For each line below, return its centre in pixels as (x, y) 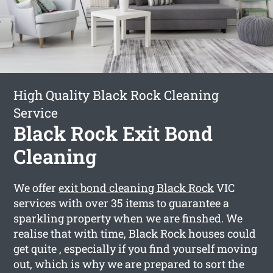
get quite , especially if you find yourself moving (136, 248)
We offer (36, 187)
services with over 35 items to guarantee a (122, 203)
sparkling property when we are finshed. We (128, 218)
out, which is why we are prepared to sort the (129, 264)
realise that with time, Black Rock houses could (135, 233)
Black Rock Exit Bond (113, 133)
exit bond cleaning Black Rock (136, 187)
